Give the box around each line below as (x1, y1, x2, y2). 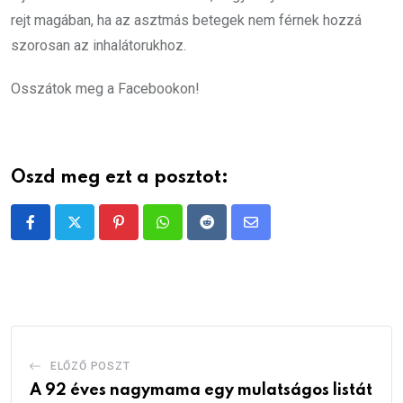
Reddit (205, 224, 247, 242)
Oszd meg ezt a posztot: (11, 168, 228, 187)
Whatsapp (161, 224, 225, 242)
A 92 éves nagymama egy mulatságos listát (30, 381, 372, 399)
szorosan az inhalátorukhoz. (11, 36, 186, 54)
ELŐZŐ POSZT (49, 359, 130, 372)
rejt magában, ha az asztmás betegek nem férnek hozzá (11, 11, 362, 29)
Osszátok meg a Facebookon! (11, 79, 200, 97)
